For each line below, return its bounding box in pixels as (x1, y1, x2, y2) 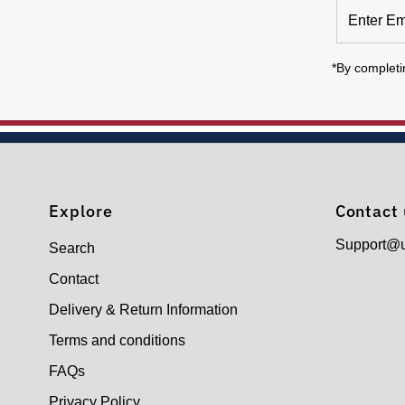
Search (49, 240, 96, 256)
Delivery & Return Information (49, 301, 239, 317)
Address (335, 45, 394, 61)
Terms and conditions (49, 332, 186, 348)
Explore (49, 200, 113, 221)
